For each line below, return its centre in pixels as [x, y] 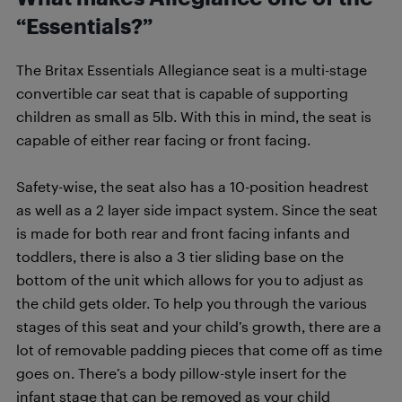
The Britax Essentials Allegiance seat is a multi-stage [192, 69]
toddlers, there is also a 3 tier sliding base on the [180, 256]
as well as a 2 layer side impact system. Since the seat [197, 209]
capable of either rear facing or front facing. [163, 139]
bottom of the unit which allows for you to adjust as [190, 279]
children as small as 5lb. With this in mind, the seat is [194, 116]
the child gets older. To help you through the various [192, 302]
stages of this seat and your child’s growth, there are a [199, 326]
